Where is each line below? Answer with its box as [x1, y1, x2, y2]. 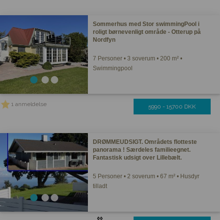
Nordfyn [93, 36, 116, 43]
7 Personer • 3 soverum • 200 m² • [93, 55, 183, 62]
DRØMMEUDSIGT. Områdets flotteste [93, 138, 197, 145]
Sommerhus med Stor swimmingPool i [93, 21, 200, 27]
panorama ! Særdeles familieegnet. [93, 146, 191, 153]
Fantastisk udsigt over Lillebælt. [93, 154, 182, 161]
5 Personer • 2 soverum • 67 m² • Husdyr [93, 173, 200, 180]
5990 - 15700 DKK [148, 103, 196, 110]
